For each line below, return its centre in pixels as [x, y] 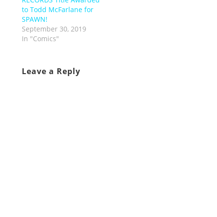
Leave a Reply [51, 71]
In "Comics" [40, 38]
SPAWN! [34, 19]
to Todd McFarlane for [57, 9]
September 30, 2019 [54, 29]
